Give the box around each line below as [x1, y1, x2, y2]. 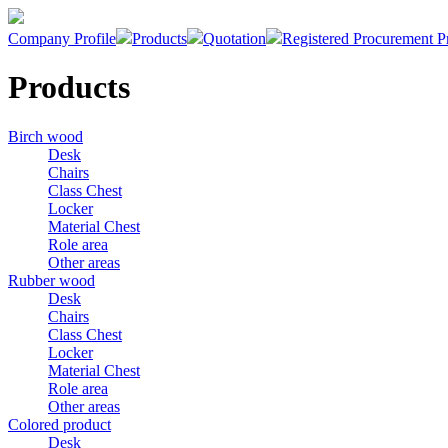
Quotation [203, 30, 266, 47]
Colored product [8, 415, 111, 433]
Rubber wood [8, 271, 95, 289]
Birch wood [8, 127, 83, 145]
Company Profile [8, 30, 116, 47]
